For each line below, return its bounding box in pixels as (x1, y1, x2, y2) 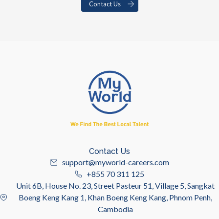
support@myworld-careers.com (62, 157, 169, 167)
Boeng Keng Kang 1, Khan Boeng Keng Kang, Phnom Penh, (19, 193, 212, 202)
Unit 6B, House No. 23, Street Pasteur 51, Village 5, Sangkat (16, 181, 215, 190)
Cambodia (98, 204, 133, 214)
